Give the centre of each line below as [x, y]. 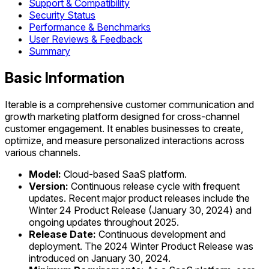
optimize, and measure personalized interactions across [125, 140]
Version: [49, 186]
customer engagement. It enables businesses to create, [124, 128]
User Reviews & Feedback [86, 39]
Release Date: [62, 234]
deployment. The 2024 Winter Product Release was [141, 246]
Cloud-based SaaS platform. [124, 174]
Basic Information [65, 78]
